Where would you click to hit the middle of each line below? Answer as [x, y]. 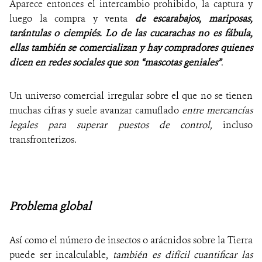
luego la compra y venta [72, 19]
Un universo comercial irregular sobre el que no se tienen [131, 96]
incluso [238, 125]
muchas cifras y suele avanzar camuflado [96, 111]
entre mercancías [217, 111]
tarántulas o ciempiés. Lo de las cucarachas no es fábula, [131, 33]
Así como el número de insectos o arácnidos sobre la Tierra [131, 240]
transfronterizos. [43, 140]
